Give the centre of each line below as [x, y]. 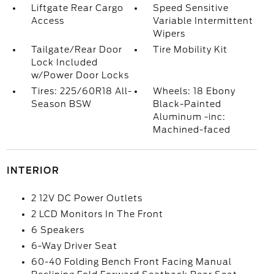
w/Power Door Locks [80, 75]
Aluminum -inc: [190, 117]
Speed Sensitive [191, 8]
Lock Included [64, 62]
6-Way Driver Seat [74, 246]
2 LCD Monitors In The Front [97, 214]
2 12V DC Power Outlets [87, 198]
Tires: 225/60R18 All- [81, 91]
